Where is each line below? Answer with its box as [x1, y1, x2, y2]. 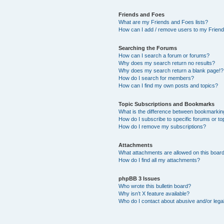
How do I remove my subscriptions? [118, 123, 206, 129]
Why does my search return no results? [118, 59, 215, 66]
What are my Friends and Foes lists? [118, 18, 208, 25]
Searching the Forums [118, 44, 177, 51]
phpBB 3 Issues [118, 175, 160, 181]
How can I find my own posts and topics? [118, 82, 218, 88]
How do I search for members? [118, 74, 194, 81]
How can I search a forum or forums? [118, 52, 209, 58]
